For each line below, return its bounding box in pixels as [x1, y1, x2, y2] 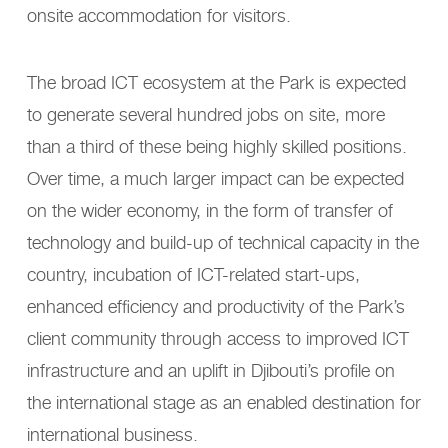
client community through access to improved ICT [27, 324, 409, 351]
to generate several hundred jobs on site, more [27, 100, 385, 127]
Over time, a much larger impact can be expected [27, 164, 404, 191]
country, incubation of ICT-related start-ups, [27, 260, 360, 287]
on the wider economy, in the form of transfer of [27, 196, 393, 223]
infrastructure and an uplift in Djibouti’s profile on [27, 356, 395, 383]
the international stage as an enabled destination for [27, 388, 421, 415]
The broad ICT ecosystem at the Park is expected [27, 68, 406, 95]
